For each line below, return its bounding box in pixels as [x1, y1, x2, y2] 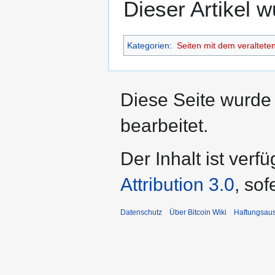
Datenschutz [120, 208, 162, 217]
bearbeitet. [120, 115, 208, 136]
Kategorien [127, 41, 169, 51]
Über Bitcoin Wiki [169, 208, 227, 217]
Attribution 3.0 [120, 174, 234, 195]
